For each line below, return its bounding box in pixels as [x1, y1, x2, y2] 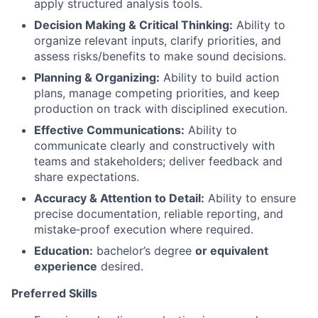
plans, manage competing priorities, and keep [34, 85, 280, 100]
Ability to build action [160, 70, 279, 84]
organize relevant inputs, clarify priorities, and [34, 33, 281, 48]
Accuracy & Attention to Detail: [34, 190, 204, 205]
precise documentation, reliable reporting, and [34, 206, 283, 221]
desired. [97, 258, 143, 273]
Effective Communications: [34, 122, 185, 137]
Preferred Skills [11, 285, 97, 300]
